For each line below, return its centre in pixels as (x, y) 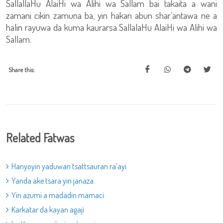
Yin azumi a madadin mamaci (58, 195)
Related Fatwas (40, 138)
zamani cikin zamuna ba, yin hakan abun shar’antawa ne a (111, 15)
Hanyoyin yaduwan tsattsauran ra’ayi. (70, 166)
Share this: (22, 70)
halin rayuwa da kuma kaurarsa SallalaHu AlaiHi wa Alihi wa (111, 27)
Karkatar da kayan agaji (48, 210)
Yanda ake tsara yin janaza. (53, 181)
